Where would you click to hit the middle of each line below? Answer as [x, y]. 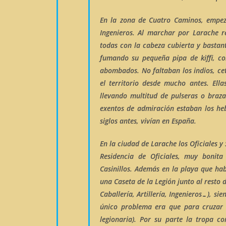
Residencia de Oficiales [139, 156]
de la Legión [157, 181]
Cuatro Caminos [175, 20]
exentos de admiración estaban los [158, 108]
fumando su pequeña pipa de [150, 58]
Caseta [125, 181]
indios [204, 70]
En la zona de [125, 20]
